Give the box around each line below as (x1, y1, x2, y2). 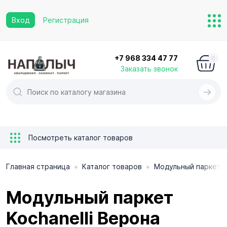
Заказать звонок (121, 64, 178, 73)
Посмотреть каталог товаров (26, 133, 133, 142)
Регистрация (43, 16, 89, 24)
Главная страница (6, 162, 70, 171)
